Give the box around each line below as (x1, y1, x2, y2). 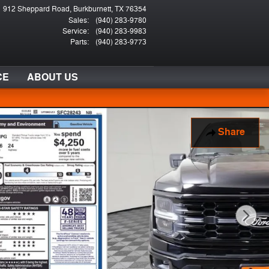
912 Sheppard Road (3, 4, 70, 14)
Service (62, 26, 87, 36)
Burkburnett (73, 4, 111, 14)
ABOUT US (27, 71, 78, 83)
